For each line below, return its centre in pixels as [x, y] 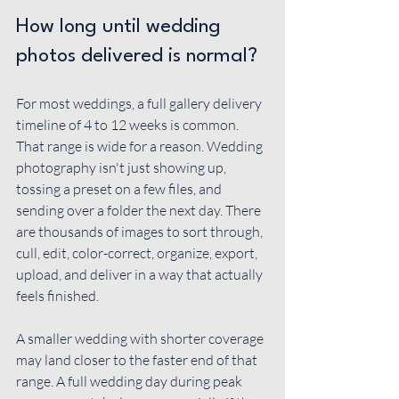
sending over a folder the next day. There [140, 210]
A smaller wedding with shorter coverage [141, 338]
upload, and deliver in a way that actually [141, 274]
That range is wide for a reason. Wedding [141, 146]
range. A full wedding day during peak [130, 381]
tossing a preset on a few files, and [120, 189]
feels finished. [57, 296]
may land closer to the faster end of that [138, 360]
